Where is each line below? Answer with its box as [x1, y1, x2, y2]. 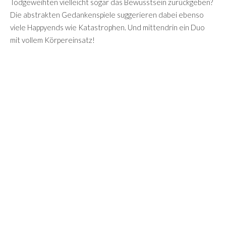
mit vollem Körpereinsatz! [10, 35, 95, 44]
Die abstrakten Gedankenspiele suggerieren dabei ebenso [10, 10, 204, 19]
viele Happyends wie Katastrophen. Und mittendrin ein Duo [10, 22, 205, 32]
